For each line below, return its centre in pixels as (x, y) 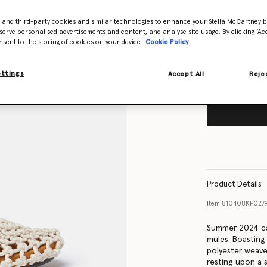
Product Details (235, 184)
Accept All (186, 74)
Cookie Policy (167, 42)
